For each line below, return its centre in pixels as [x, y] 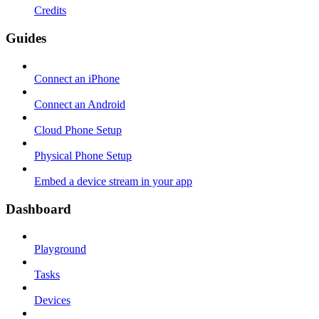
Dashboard [38, 209]
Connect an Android [80, 104]
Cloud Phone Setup [78, 130]
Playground [60, 249]
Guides [26, 38]
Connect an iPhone [77, 78]
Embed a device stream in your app [113, 181]
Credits [50, 11]
